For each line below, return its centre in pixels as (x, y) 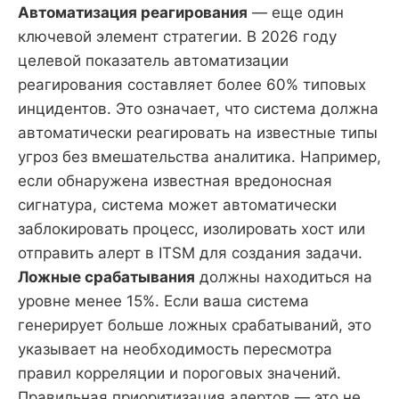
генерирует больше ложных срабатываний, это (195, 326)
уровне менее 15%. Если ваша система (163, 301)
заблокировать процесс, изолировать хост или (191, 229)
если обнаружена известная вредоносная (175, 181)
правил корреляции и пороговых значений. (179, 374)
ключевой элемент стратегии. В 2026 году (177, 37)
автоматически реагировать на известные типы (198, 133)
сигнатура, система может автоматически (177, 205)
